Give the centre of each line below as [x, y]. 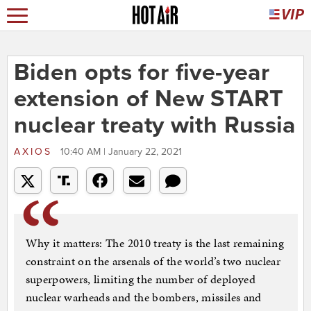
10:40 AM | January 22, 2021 [121, 152]
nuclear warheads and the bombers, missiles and [143, 297]
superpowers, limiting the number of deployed [140, 279]
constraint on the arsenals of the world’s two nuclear [153, 261]
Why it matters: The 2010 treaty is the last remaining [155, 243]
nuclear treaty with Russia [154, 126]
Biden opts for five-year [141, 73]
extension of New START [149, 99]
